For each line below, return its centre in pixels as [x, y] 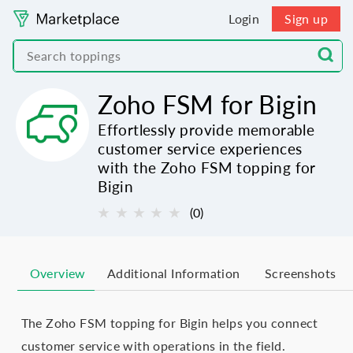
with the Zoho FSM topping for [207, 168]
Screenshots [301, 273]
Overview [58, 273]
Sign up [306, 19]
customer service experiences [200, 149]
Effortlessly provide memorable [206, 130]
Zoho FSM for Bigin [208, 104]
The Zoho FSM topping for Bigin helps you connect [169, 323]
